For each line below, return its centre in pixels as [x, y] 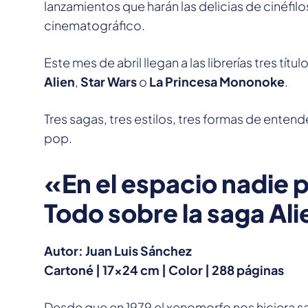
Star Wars [109, 82]
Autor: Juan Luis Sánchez [118, 251]
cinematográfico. [95, 25]
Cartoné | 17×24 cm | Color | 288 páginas [164, 270]
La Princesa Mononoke [217, 82]
